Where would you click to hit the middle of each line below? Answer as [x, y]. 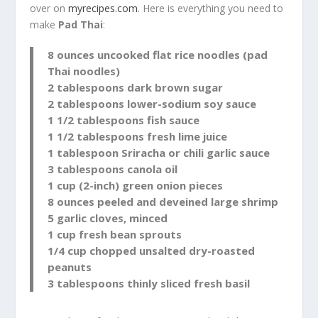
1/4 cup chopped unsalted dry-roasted [152, 251]
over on [49, 9]
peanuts [70, 267]
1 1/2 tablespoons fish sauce [124, 120]
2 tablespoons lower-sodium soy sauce [152, 104]
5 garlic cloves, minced [108, 218]
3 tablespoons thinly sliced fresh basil [149, 284]
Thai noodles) [84, 71]
